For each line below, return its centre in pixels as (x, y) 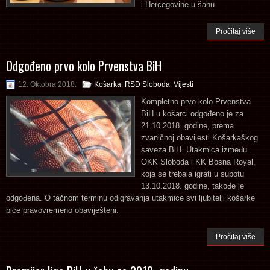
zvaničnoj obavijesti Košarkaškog (199, 137)
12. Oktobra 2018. (47, 84)
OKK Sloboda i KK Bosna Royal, (198, 162)
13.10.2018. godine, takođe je (193, 186)
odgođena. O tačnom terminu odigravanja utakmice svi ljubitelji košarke (130, 198)
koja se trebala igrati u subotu (193, 174)
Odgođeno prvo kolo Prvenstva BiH (84, 65)
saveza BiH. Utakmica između (194, 149)
